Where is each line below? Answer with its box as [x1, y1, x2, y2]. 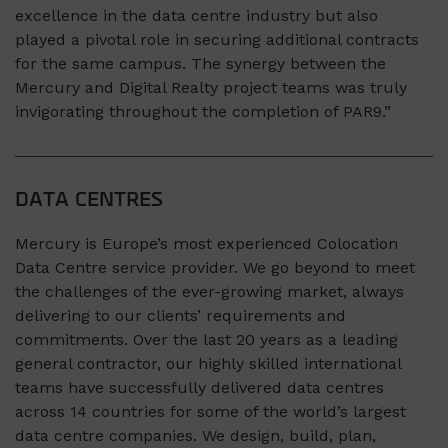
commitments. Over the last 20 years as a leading [15, 329, 398, 349]
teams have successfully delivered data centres [15, 377, 384, 397]
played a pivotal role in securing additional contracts [15, 30, 419, 50]
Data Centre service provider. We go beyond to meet [15, 257, 415, 277]
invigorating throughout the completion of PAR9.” [15, 102, 391, 122]
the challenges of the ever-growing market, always [15, 281, 404, 301]
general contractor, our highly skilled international [15, 353, 401, 373]
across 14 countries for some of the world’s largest [15, 401, 406, 421]
